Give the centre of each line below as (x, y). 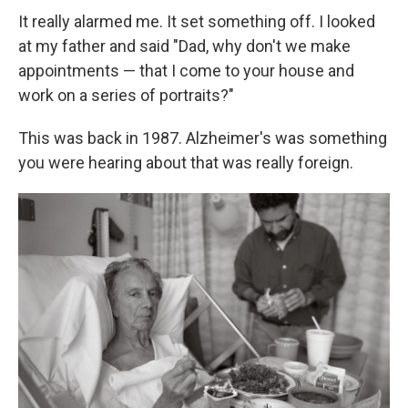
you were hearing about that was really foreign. (186, 163)
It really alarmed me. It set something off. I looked (197, 22)
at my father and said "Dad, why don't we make (184, 46)
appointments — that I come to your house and (186, 71)
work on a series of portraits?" (126, 96)
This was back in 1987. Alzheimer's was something (203, 138)
